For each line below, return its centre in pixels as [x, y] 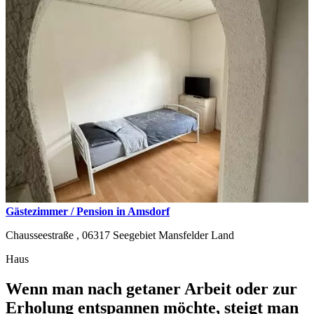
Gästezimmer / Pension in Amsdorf [88, 211]
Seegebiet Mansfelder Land [173, 235]
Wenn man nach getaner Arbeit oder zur [151, 288]
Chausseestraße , [44, 235]
